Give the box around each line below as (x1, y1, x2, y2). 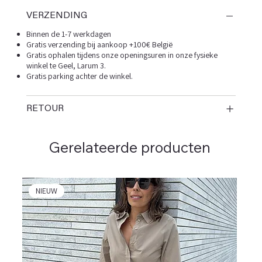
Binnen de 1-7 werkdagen (26, 29, 111, 40)
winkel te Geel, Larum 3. (26, 60, 106, 71)
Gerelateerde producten (49, 138, 211, 157)
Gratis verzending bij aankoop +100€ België (26, 39, 173, 50)
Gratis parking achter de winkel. (26, 71, 133, 82)
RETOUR (26, 104, 64, 114)
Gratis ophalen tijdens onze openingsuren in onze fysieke (26, 50, 218, 61)
